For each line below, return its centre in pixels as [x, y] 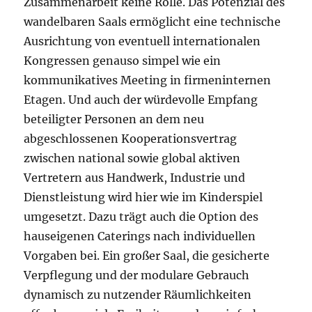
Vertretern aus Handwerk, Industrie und [135, 178]
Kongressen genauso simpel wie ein [123, 61]
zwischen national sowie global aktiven [132, 158]
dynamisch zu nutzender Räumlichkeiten [138, 295]
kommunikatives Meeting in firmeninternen [148, 80]
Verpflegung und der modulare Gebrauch [137, 275]
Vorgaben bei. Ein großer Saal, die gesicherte [147, 256]
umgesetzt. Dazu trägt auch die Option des [141, 217]
